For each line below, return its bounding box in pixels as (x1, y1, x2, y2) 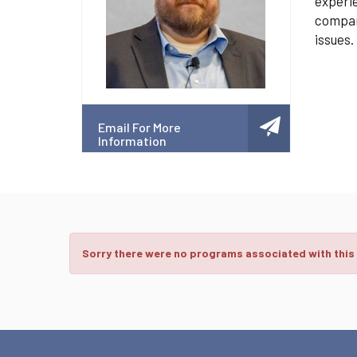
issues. (314, 31, 354, 47)
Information (98, 133, 167, 148)
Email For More (98, 120, 181, 135)
